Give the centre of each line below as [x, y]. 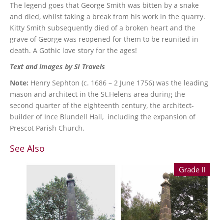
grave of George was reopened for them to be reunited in [104, 39]
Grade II [192, 169]
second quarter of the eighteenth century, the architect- [102, 105]
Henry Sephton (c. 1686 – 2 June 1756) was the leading [118, 82]
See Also [27, 148]
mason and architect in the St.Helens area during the [97, 94]
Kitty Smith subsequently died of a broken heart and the [103, 27]
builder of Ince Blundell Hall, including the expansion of [103, 116]
